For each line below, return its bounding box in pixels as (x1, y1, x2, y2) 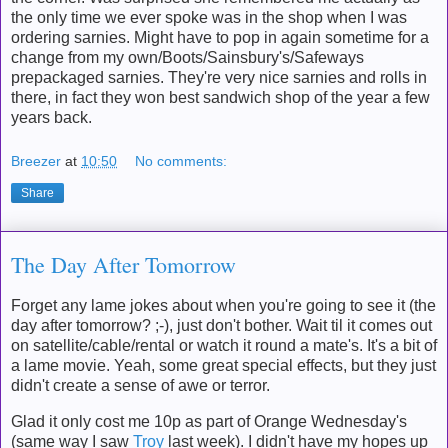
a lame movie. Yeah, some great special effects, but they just (11, 356, 436, 374)
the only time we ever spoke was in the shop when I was (11, 9, 407, 27)
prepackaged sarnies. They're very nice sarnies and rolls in (11, 69, 427, 87)
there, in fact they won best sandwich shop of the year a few (11, 89, 430, 107)
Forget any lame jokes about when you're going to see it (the (11, 296, 436, 314)
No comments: (135, 153, 228, 170)
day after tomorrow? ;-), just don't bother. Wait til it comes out (11, 316, 432, 334)
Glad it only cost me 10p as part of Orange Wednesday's (11, 412, 407, 430)
